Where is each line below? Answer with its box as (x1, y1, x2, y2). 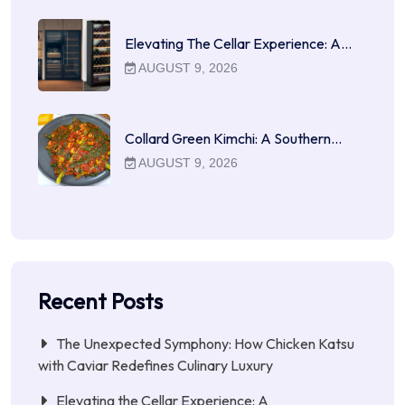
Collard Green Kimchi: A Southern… (125, 128, 342, 147)
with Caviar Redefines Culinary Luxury (38, 355, 273, 374)
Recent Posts (38, 287, 163, 315)
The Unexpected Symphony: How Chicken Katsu (56, 334, 354, 353)
